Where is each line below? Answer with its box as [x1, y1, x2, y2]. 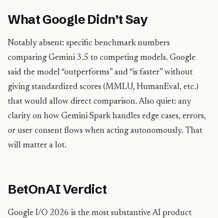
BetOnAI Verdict [8, 182, 107, 197]
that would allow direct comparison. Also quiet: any [8, 97, 191, 106]
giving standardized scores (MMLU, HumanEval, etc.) [8, 83, 199, 91]
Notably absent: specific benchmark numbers [8, 39, 170, 48]
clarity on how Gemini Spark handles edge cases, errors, [8, 112, 206, 121]
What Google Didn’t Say [8, 12, 148, 27]
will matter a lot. [8, 141, 67, 150]
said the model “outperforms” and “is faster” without [8, 68, 193, 77]
